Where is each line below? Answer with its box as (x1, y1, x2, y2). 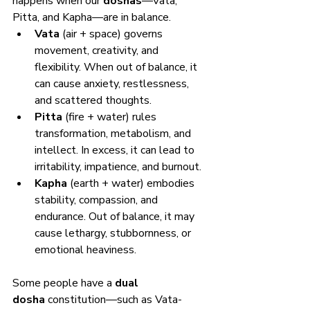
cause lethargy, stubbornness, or (35, 225, 194, 241)
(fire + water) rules (62, 109, 159, 125)
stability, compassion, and (35, 192, 161, 208)
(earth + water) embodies (67, 175, 197, 191)
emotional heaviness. (35, 241, 136, 257)
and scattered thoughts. (35, 92, 152, 108)
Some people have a (12, 275, 115, 291)
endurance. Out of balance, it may (35, 208, 197, 224)
